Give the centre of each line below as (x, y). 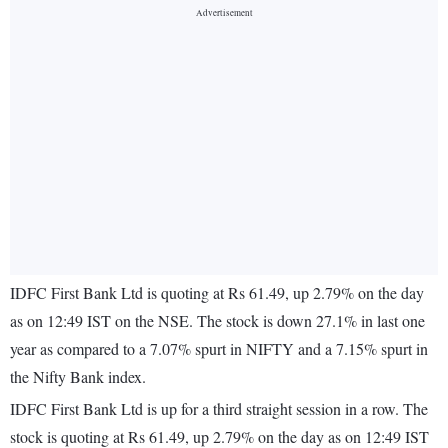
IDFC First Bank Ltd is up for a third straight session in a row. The (219, 409)
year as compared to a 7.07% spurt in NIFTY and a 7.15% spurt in (219, 349)
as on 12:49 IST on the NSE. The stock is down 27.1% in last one (217, 321)
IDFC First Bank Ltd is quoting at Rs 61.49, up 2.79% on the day (217, 293)
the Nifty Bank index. (78, 377)
